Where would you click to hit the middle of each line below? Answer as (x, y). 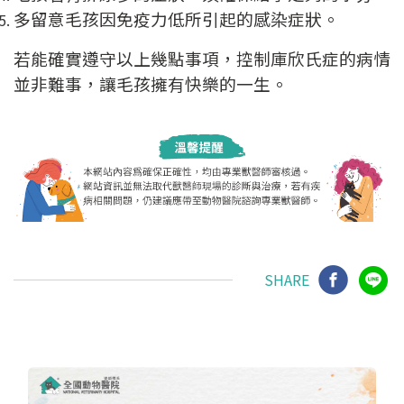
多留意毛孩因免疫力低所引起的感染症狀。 (176, 19)
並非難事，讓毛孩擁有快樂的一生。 (151, 84)
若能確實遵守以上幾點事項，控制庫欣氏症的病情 (202, 59)
